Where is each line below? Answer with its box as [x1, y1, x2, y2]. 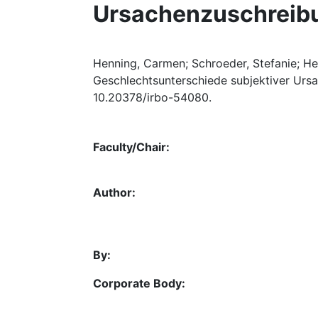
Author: [93, 185, 136, 199]
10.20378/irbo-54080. [93, 90, 212, 104]
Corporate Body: [93, 276, 185, 290]
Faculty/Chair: [93, 140, 170, 154]
